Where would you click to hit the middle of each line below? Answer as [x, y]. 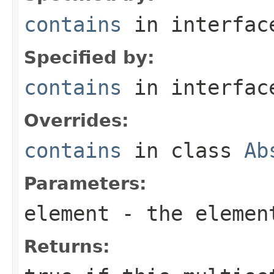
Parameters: [85, 183]
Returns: [67, 246]
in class [183, 150]
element [67, 213]
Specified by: [89, 57]
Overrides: [76, 120]
